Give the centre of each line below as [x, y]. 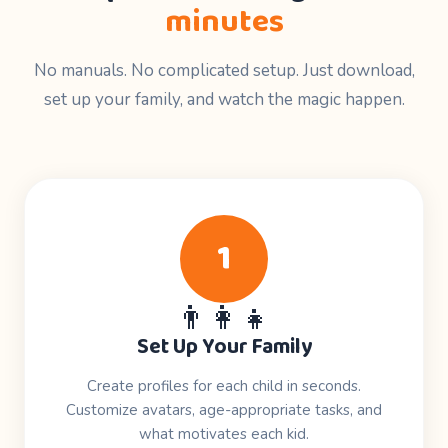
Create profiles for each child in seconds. [224, 386]
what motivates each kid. [224, 434]
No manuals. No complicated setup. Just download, [224, 70]
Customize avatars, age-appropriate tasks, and [224, 410]
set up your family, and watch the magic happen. [224, 99]
